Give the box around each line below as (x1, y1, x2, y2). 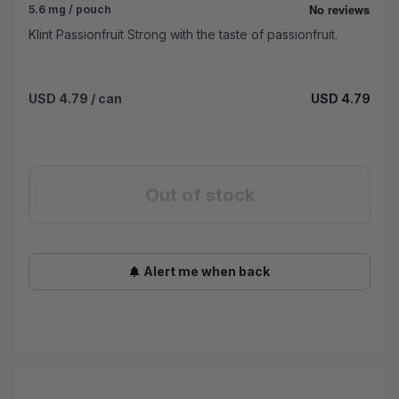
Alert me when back (143, 264, 270, 280)
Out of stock (144, 184, 255, 207)
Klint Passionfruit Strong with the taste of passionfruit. (28, 27, 338, 43)
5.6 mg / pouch (28, 3, 111, 17)
